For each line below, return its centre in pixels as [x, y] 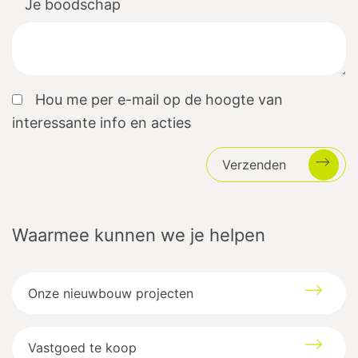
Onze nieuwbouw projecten [111, 294]
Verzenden [255, 165]
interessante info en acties [101, 123]
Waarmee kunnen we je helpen [139, 235]
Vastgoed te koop [83, 348]
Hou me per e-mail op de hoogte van [159, 100]
